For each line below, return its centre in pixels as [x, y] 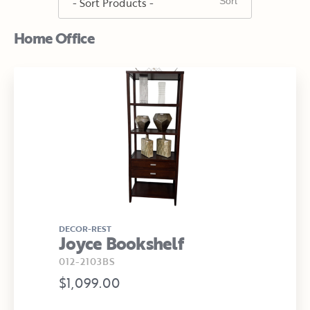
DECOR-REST [85, 228]
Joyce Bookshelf [121, 243]
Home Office [54, 38]
